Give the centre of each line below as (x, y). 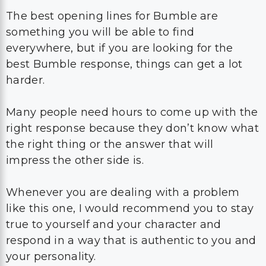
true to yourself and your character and (114, 167)
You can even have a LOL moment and (113, 232)
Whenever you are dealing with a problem (123, 135)
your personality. (51, 199)
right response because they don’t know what (132, 71)
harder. (26, 23)
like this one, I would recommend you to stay (130, 151)
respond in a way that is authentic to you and (131, 183)
